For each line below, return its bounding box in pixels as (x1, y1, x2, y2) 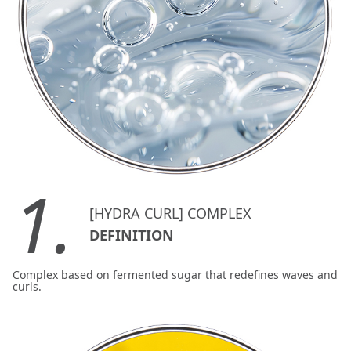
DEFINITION (89, 225, 174, 244)
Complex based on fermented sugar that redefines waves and (13, 267, 338, 282)
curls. (13, 279, 42, 294)
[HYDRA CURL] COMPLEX (89, 203, 251, 223)
